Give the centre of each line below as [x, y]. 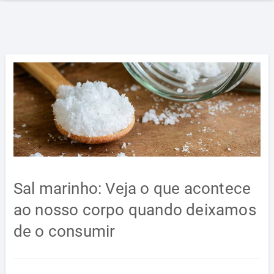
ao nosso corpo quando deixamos [135, 210]
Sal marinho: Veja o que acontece [132, 189]
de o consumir [64, 231]
